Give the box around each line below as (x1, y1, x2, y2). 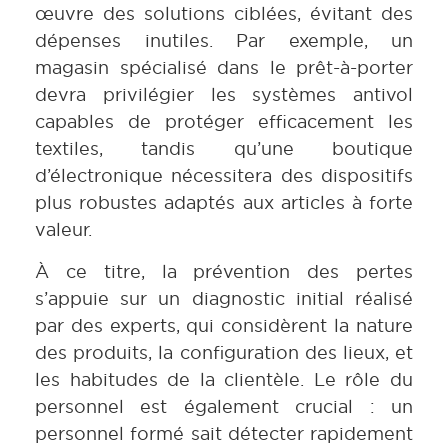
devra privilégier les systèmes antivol (35, 83, 413, 107)
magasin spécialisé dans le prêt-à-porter (35, 56, 413, 80)
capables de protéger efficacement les (35, 110, 413, 134)
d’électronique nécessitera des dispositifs (35, 164, 413, 188)
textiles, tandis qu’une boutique (35, 137, 413, 161)
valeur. (35, 218, 92, 242)
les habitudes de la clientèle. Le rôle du (35, 367, 413, 391)
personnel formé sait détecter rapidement (35, 421, 413, 445)
